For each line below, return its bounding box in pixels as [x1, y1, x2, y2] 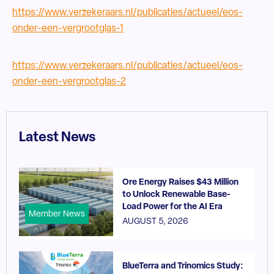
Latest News [19, 131, 95, 145]
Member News [29, 209, 85, 219]
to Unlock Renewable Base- [122, 190, 231, 199]
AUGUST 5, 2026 [122, 217, 189, 226]
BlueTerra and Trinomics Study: [122, 262, 244, 271]
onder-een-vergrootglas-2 [12, 77, 126, 87]
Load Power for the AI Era [122, 202, 223, 212]
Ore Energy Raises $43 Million [122, 178, 239, 187]
